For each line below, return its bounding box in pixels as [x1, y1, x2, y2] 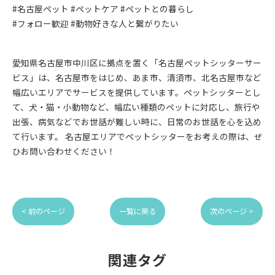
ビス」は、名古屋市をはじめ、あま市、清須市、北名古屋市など [12, 71, 261, 83]
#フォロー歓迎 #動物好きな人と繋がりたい [12, 17, 179, 29]
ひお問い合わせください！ [12, 145, 115, 157]
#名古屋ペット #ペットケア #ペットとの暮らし [12, 2, 194, 15]
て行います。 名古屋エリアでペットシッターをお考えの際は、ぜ [12, 130, 263, 142]
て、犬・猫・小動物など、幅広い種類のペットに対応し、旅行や [12, 101, 260, 113]
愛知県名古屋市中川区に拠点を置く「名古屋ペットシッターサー [12, 56, 261, 69]
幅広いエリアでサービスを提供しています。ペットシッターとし [12, 86, 261, 98]
